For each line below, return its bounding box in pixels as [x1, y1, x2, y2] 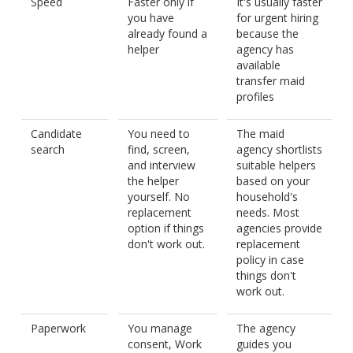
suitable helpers [236, 157, 316, 173]
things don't [236, 267, 296, 283]
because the [236, 25, 299, 41]
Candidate [31, 125, 82, 141]
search [31, 141, 65, 157]
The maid [236, 125, 284, 141]
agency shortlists [236, 141, 322, 157]
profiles [236, 88, 274, 104]
